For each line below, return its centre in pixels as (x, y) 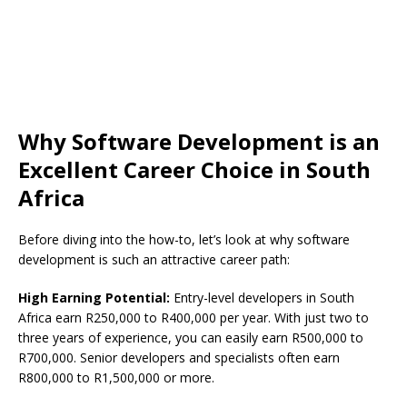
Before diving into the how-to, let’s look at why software (184, 240)
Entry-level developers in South (262, 298)
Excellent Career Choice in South (194, 170)
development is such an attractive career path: (154, 260)
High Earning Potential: (94, 298)
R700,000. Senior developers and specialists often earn (179, 358)
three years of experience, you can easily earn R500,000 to (191, 338)
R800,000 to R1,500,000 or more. (116, 378)
